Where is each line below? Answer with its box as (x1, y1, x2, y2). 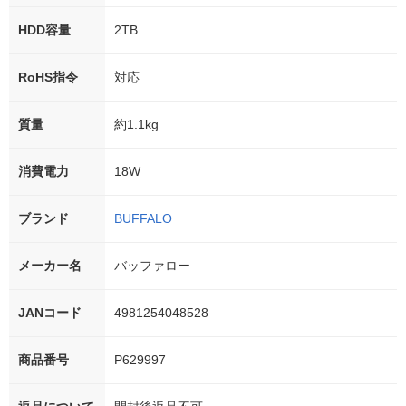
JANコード (18, 305, 82, 321)
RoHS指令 (18, 70, 78, 85)
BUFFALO (114, 211, 172, 227)
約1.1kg (114, 117, 159, 132)
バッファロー (114, 258, 190, 274)
